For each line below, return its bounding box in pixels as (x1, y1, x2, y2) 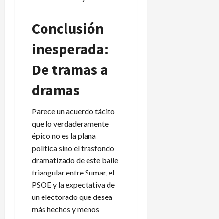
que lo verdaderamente (32, 118, 109, 128)
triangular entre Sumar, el (32, 167, 114, 177)
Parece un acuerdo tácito (32, 106, 115, 116)
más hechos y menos (32, 204, 99, 214)
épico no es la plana (32, 131, 96, 140)
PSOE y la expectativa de (32, 179, 115, 189)
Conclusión (32, 19, 104, 38)
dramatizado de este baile (32, 155, 118, 165)
